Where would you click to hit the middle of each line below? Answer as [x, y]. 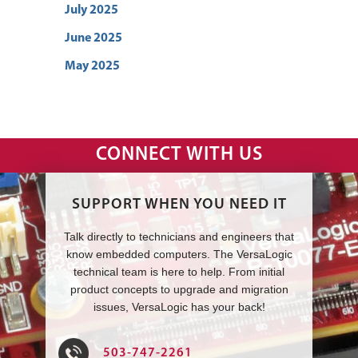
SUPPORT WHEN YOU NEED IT [179, 205]
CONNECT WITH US [179, 155]
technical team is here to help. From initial [179, 271]
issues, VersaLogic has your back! [179, 306]
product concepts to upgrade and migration [179, 289]
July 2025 [91, 10]
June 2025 [93, 38]
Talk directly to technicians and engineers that [179, 236]
